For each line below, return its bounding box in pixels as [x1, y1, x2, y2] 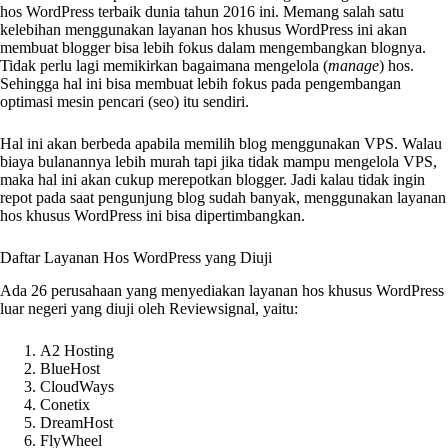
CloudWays [40, 377, 114, 395]
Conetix [40, 395, 90, 413]
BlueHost [40, 359, 100, 377]
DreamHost [40, 413, 113, 431]
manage [328, 56, 379, 74]
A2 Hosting [40, 341, 114, 359]
